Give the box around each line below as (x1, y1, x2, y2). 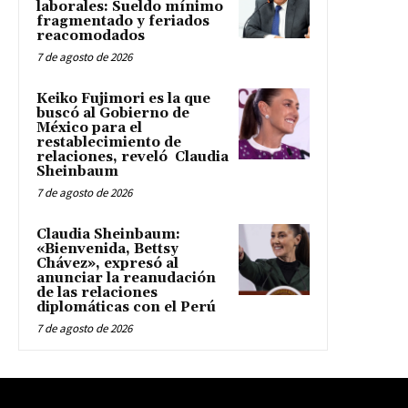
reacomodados (36, 26, 145, 45)
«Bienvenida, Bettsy (36, 240, 178, 258)
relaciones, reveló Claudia (36, 148, 229, 166)
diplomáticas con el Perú (36, 298, 216, 316)
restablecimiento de (36, 133, 181, 151)
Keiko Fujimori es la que (36, 89, 210, 107)
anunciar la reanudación (36, 269, 216, 287)
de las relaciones (36, 283, 158, 301)
